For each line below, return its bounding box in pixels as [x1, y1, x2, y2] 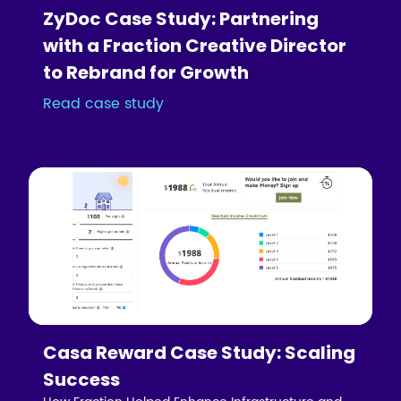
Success [43, 367, 121, 393]
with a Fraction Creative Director [43, 32, 347, 58]
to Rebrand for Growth [43, 59, 250, 85]
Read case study [43, 91, 165, 115]
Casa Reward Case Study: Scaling [43, 340, 356, 366]
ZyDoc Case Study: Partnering [43, 5, 320, 31]
